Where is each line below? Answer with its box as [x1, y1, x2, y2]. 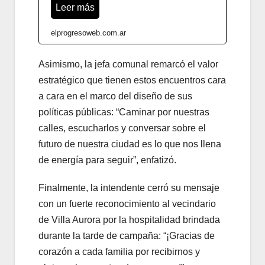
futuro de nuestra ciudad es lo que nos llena [38, 138, 221, 149]
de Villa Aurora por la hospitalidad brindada [38, 214, 220, 225]
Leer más [56, 2, 95, 12]
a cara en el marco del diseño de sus [38, 91, 192, 101]
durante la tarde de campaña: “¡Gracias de [38, 230, 215, 241]
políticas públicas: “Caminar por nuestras [38, 106, 209, 117]
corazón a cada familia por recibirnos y [38, 246, 200, 257]
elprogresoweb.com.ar [51, 28, 126, 37]
